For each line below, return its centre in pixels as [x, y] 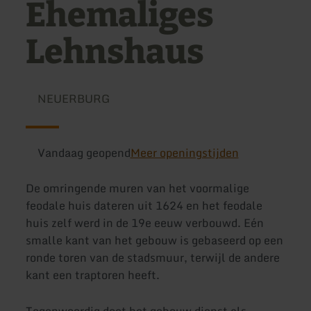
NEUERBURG [73, 99]
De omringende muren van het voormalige [138, 188]
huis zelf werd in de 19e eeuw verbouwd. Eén [145, 223]
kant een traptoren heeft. [93, 275]
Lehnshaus [115, 52]
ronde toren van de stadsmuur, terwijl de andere [153, 258]
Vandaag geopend [84, 153]
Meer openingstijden [184, 153]
